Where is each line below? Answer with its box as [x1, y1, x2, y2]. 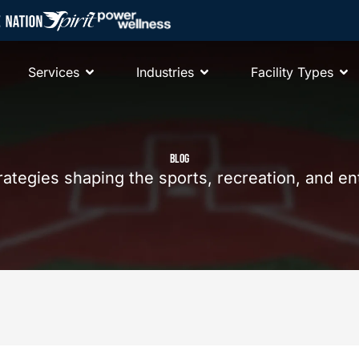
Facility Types [250, 64, 333, 80]
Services [27, 64, 79, 80]
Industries [135, 64, 194, 80]
